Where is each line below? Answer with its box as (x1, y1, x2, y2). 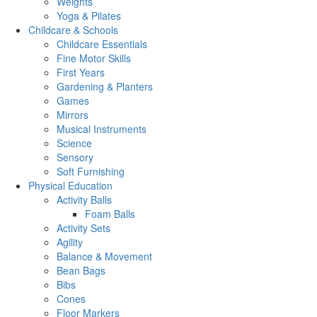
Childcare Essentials (57, 37, 147, 51)
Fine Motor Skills (57, 51, 131, 65)
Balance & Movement (57, 249, 152, 263)
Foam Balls (85, 207, 135, 221)
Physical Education (28, 178, 113, 192)
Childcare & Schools (28, 23, 118, 37)
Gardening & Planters (57, 79, 153, 93)
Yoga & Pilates (57, 8, 121, 23)
